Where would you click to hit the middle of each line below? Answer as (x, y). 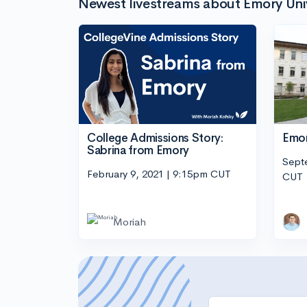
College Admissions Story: (155, 138)
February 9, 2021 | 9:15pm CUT (159, 173)
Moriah (130, 222)
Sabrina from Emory (138, 151)
